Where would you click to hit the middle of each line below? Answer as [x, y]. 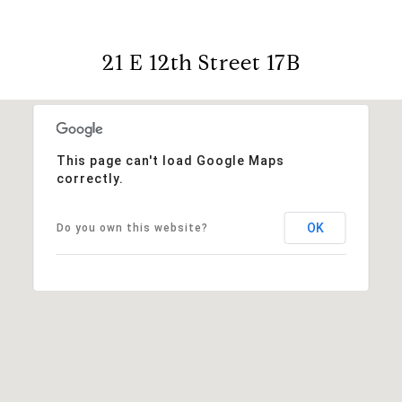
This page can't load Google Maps [170, 160]
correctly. [90, 178]
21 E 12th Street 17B [201, 62]
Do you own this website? [132, 227]
